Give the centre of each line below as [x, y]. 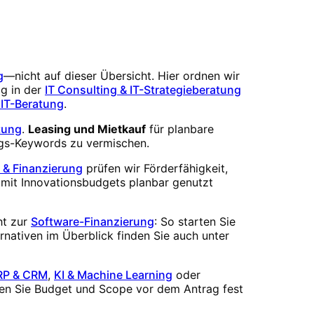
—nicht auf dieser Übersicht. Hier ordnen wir [122, 76]
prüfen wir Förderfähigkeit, [157, 169]
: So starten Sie [195, 222]
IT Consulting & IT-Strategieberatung [143, 90]
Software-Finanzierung [93, 222]
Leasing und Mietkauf [87, 129]
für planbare [180, 129]
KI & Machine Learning [113, 275]
